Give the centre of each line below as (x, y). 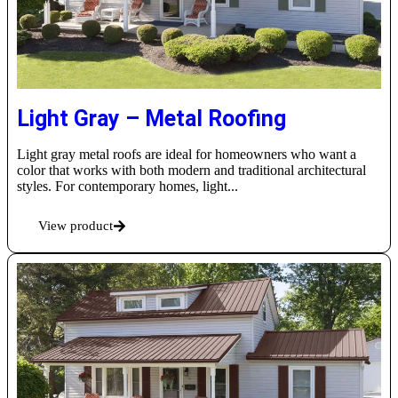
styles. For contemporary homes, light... (127, 187)
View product (76, 226)
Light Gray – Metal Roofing (151, 119)
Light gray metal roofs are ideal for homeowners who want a (187, 155)
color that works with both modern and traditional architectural (191, 171)
